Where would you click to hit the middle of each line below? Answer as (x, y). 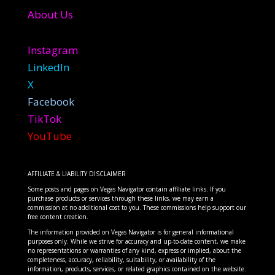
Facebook (51, 102)
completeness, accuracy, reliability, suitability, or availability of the (121, 260)
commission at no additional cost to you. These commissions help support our (137, 208)
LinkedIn (48, 68)
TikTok (44, 119)
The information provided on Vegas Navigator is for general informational (130, 232)
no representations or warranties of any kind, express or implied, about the (134, 251)
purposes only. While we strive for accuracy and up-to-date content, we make (136, 242)
